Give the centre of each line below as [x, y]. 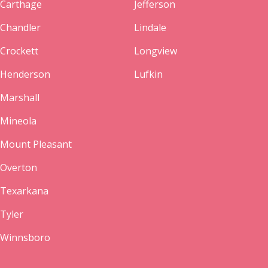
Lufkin [148, 74]
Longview [156, 51]
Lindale [150, 27]
